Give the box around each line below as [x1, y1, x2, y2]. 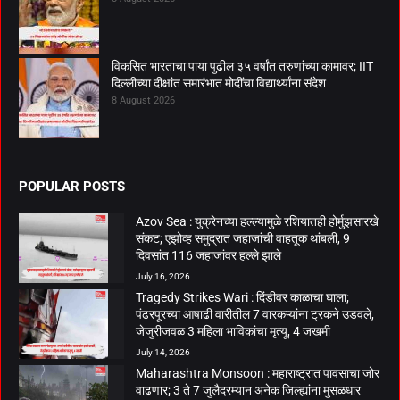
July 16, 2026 [136, 271, 190, 281]
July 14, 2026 [136, 346, 190, 357]
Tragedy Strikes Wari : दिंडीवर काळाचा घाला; [136, 289, 349, 304]
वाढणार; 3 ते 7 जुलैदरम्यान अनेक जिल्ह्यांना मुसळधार [136, 382, 361, 397]
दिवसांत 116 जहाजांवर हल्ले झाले [136, 247, 281, 262]
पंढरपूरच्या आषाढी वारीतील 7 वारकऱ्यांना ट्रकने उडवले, [136, 306, 374, 321]
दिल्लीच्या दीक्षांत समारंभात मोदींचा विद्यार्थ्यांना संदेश [112, 75, 326, 90]
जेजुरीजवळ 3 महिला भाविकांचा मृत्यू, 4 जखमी [136, 323, 330, 338]
